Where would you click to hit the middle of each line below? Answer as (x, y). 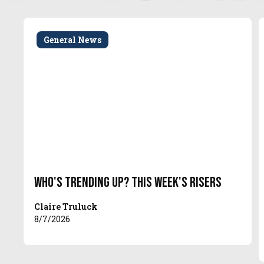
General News (73, 39)
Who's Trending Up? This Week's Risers (128, 182)
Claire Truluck (66, 206)
